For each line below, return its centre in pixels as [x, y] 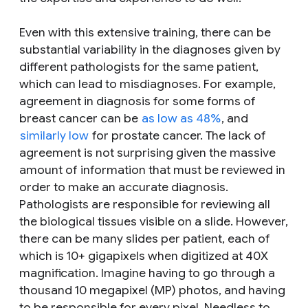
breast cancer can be [80, 118]
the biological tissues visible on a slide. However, [154, 221]
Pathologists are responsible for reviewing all [145, 204]
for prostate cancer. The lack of [178, 135]
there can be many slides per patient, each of [145, 238]
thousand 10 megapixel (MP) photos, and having [152, 290]
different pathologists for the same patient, [139, 66]
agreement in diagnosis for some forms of [137, 101]
